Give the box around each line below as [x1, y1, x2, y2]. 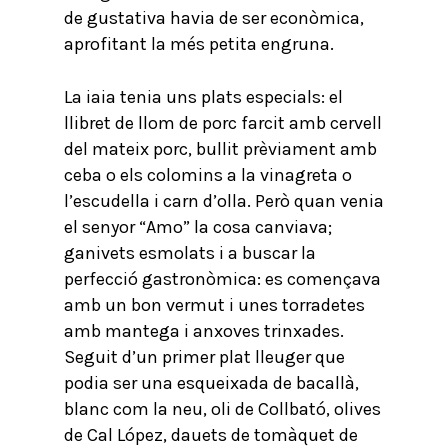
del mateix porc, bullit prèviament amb [64, 138, 377, 160]
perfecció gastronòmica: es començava [64, 268, 381, 290]
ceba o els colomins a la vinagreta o [64, 164, 352, 186]
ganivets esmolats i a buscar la [64, 242, 316, 264]
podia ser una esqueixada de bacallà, [64, 372, 359, 394]
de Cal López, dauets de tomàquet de [64, 424, 358, 446]
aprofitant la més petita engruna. [64, 33, 334, 55]
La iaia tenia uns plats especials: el [64, 86, 343, 108]
